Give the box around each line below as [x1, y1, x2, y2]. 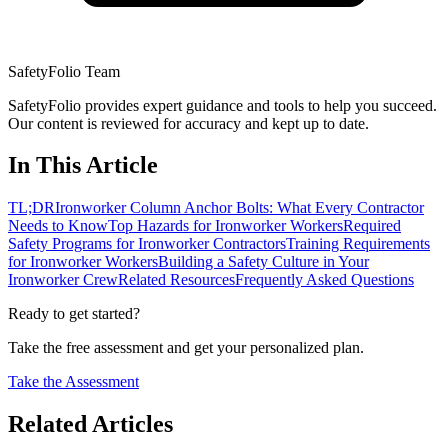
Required [343, 217, 401, 235]
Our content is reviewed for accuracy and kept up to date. [8, 114, 369, 132]
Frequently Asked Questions [235, 271, 414, 289]
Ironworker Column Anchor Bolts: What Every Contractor [55, 199, 424, 217]
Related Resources [118, 271, 235, 289]
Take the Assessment [8, 373, 139, 391]
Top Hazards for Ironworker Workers [108, 217, 343, 235]
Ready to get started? [8, 305, 140, 323]
